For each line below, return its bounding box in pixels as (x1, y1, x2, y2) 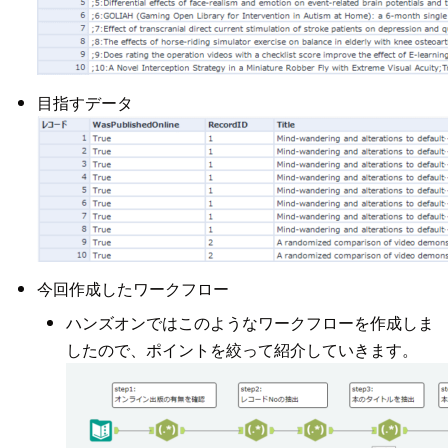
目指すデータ (36, 90, 133, 114)
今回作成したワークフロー (36, 277, 229, 301)
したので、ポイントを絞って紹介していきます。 (65, 337, 418, 361)
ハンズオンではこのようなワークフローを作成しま (65, 310, 434, 334)
